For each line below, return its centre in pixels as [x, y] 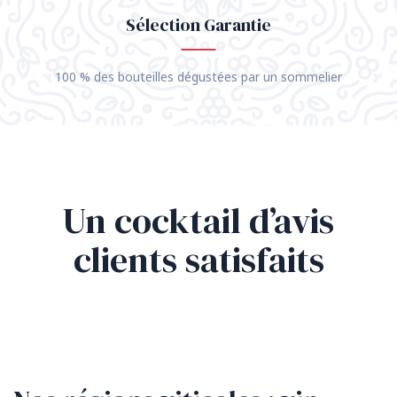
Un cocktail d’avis [198, 221]
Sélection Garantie [198, 25]
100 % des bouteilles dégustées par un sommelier [198, 77]
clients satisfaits [198, 260]
